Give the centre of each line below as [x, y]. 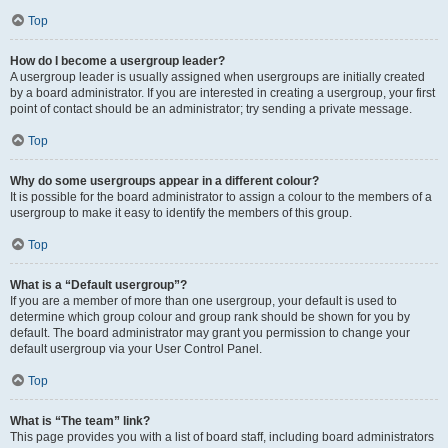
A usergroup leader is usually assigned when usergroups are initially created [217, 77]
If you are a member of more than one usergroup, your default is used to [203, 301]
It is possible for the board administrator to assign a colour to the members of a [221, 197]
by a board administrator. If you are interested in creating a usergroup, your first [222, 93]
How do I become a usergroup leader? [117, 61]
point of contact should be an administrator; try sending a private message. [211, 109]
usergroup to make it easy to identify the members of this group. [181, 213]
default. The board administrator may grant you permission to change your [210, 333]
